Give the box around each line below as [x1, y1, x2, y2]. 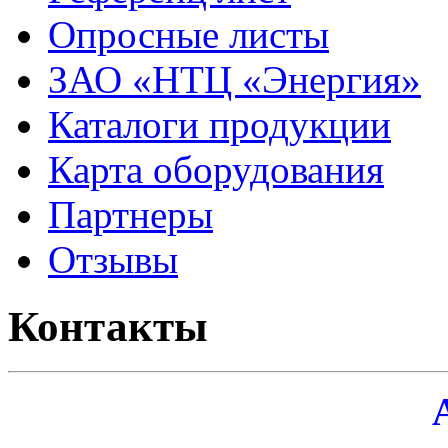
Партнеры [48, 193, 213, 237]
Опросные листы [48, 13, 329, 57]
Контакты [8, 303, 208, 351]
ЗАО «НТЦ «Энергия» [48, 58, 421, 102]
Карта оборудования [48, 148, 384, 192]
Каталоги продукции [48, 103, 391, 147]
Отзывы [48, 238, 178, 282]
